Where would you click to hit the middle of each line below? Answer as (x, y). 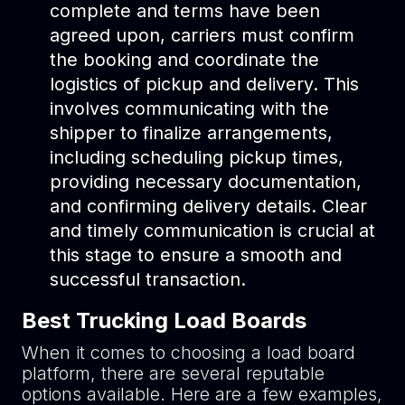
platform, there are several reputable (173, 374)
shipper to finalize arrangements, (192, 133)
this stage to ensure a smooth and (196, 255)
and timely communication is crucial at (213, 231)
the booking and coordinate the (185, 60)
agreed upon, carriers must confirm (202, 36)
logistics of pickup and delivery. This (205, 85)
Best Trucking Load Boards (166, 321)
